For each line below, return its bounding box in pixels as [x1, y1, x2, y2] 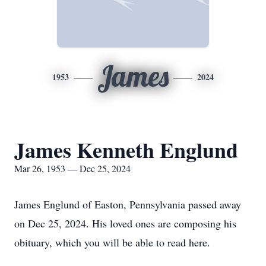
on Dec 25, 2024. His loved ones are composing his [14, 216, 236, 230]
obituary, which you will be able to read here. [14, 235, 210, 249]
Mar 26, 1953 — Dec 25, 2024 [14, 162, 131, 175]
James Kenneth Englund [14, 134, 238, 165]
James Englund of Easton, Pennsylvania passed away [14, 197, 241, 211]
